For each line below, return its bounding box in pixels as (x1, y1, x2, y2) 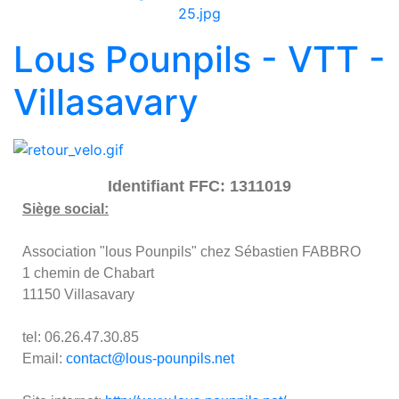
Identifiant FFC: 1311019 (108, 177, 291, 196)
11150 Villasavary (22, 287, 134, 303)
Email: (22, 351, 66, 367)
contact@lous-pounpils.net (66, 351, 234, 367)
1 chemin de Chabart (22, 265, 154, 281)
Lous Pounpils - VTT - (13, 37, 386, 81)
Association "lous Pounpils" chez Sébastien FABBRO (22, 244, 361, 260)
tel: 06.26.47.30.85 (22, 330, 139, 346)
